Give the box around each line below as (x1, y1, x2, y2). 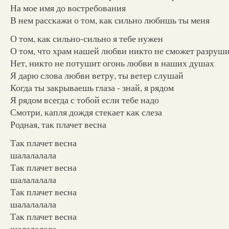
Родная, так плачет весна (10, 118, 106, 130)
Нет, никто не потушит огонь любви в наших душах (10, 56, 214, 69)
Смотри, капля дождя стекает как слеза (10, 105, 162, 118)
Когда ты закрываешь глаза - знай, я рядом (10, 81, 174, 94)
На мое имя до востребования (10, 1, 126, 14)
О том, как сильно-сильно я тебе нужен (10, 32, 163, 44)
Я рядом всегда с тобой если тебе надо (10, 93, 159, 106)
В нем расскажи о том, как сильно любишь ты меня (10, 13, 210, 26)
